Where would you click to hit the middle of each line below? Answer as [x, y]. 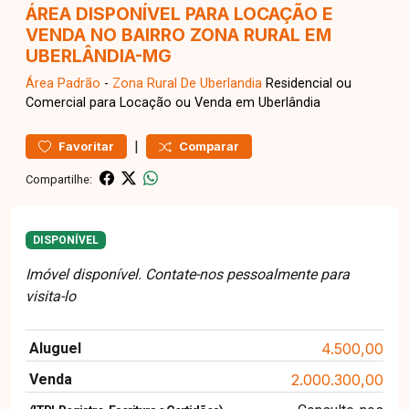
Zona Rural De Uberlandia [187, 84]
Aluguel [55, 349]
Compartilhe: [59, 179]
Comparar [209, 147]
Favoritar [86, 147]
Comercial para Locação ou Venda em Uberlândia [173, 103]
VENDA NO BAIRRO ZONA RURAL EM [178, 35]
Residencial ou [307, 84]
